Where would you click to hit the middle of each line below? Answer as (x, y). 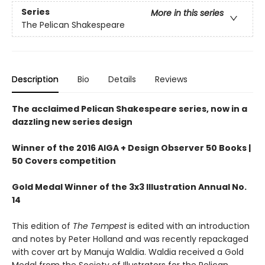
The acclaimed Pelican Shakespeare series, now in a (130, 109)
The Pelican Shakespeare (73, 25)
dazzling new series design (72, 122)
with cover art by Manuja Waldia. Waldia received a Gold (128, 252)
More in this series (187, 13)
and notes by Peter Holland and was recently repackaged (130, 239)
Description (35, 80)
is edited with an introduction (188, 226)
